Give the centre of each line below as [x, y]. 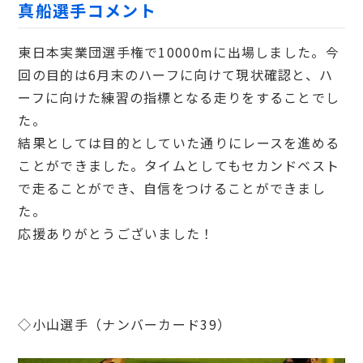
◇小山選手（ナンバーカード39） [125, 324]
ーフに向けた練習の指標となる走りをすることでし [179, 97]
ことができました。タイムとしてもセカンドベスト [179, 165]
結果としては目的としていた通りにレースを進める [179, 142]
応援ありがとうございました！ [116, 233]
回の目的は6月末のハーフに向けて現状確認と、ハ [176, 74]
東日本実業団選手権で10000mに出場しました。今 [179, 51]
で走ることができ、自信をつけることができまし [172, 188]
